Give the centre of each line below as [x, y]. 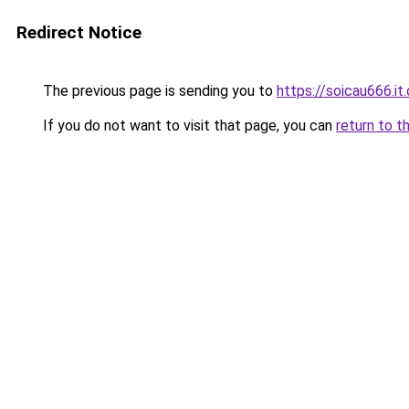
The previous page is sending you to [158, 91]
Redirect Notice [79, 32]
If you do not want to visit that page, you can [188, 126]
